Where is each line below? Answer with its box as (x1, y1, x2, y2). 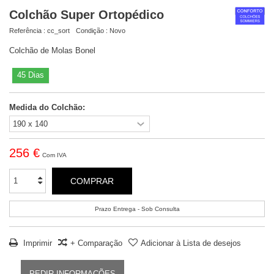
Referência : (9, 26, 45, 34)
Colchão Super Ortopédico (9, 7, 164, 21)
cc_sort (47, 26, 70, 34)
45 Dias (17, 70, 44, 80)
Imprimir (21, 238, 52, 248)
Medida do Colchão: (9, 102, 87, 112)
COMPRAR (70, 176, 114, 186)
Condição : (76, 26, 108, 34)
